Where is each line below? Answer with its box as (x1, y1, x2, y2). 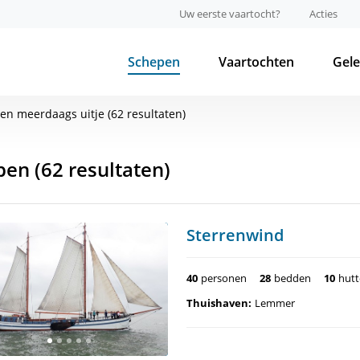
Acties (309, 6, 337, 21)
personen (201, 271, 247, 285)
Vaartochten (219, 53, 294, 71)
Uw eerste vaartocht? (179, 6, 280, 21)
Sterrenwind (186, 224, 284, 246)
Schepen (128, 53, 180, 71)
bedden (274, 271, 311, 285)
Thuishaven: (186, 296, 252, 310)
